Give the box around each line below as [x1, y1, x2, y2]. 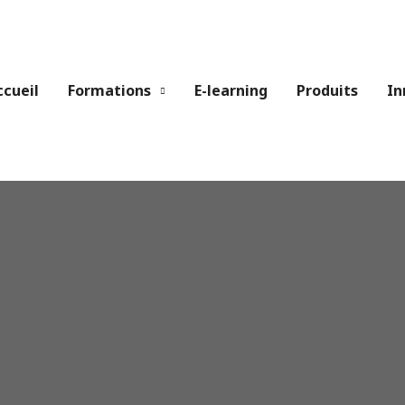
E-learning [194, 80, 268, 100]
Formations [68, 80, 151, 100]
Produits [297, 80, 358, 100]
